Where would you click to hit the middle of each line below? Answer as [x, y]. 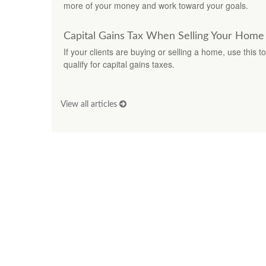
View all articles [90, 104]
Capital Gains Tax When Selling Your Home [164, 36]
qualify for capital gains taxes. [119, 64]
